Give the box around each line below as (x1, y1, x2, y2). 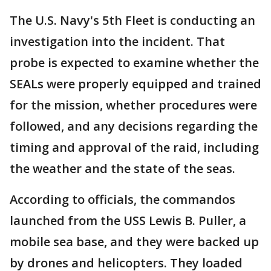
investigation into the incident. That (10, 33, 225, 50)
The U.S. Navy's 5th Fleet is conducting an (10, 12, 255, 29)
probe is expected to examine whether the (10, 54, 259, 71)
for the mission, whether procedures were (10, 97, 257, 114)
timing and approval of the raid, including (10, 139, 259, 156)
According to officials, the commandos (10, 191, 235, 208)
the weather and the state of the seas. (10, 160, 235, 177)
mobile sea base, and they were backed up (10, 233, 259, 250)
